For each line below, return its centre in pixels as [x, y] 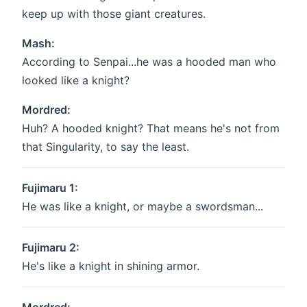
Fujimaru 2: [51, 248]
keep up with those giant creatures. [114, 14]
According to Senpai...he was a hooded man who [149, 62]
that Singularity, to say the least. [106, 147]
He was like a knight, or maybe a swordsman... [143, 207]
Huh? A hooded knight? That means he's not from [151, 128]
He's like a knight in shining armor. [111, 266]
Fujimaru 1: [50, 188]
